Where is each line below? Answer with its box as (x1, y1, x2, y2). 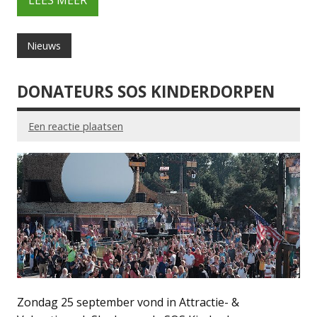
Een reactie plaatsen (28, 119, 123, 133)
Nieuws (27, 38, 62, 52)
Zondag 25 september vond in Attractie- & (17, 294, 239, 310)
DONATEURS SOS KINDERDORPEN (17, 81, 275, 103)
